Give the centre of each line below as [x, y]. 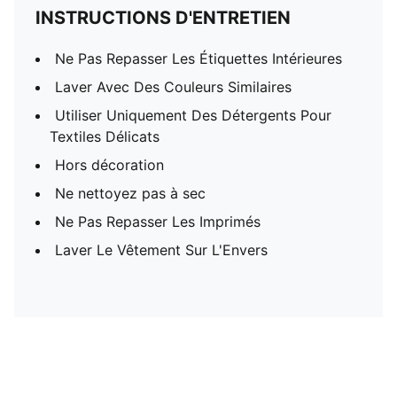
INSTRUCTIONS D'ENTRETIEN [163, 18]
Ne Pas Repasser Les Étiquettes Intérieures [198, 58]
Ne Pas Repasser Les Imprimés [158, 222]
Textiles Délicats [105, 136]
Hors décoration [109, 165]
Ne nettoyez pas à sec [130, 193]
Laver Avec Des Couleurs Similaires [173, 87]
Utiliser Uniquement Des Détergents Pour [193, 115]
